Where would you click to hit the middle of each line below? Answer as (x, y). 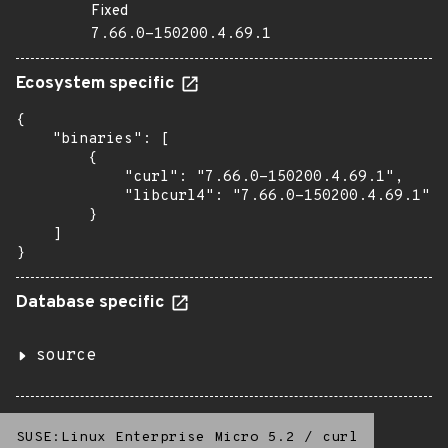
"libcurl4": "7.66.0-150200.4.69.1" (223, 196)
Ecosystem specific (97, 84)
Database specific (92, 303)
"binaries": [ (92, 139)
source (66, 356)
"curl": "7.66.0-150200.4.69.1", (209, 177)
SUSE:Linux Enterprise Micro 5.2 (155, 437)
